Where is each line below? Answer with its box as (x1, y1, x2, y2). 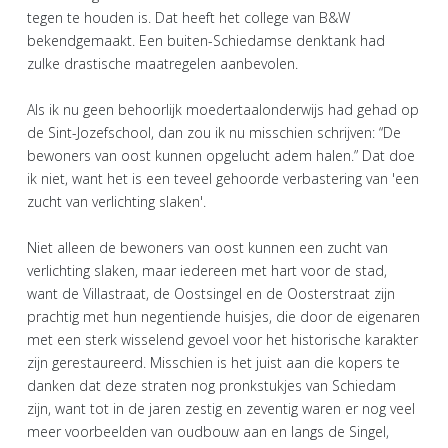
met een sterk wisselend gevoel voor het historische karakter (27, 329, 418, 349)
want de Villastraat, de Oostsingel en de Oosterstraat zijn (27, 283, 395, 303)
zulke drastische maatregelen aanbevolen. (27, 53, 298, 73)
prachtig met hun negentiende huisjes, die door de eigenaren (27, 306, 420, 326)
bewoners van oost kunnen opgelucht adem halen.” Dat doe (27, 145, 415, 165)
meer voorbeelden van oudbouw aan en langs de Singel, (27, 421, 389, 441)
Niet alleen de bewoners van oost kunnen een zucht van (27, 237, 388, 257)
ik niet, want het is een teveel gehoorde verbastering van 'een (27, 168, 419, 188)
